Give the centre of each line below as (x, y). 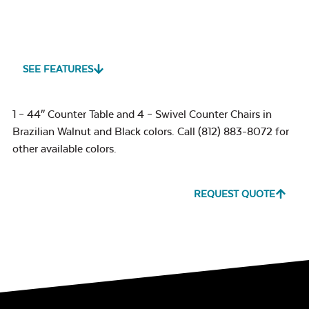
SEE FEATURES (58, 69)
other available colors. (64, 148)
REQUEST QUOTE (235, 193)
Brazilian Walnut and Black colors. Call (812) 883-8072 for (151, 131)
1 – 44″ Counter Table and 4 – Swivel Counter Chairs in (142, 114)
